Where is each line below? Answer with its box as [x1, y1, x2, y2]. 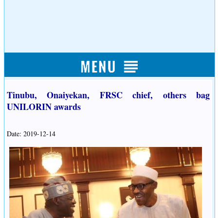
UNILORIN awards [7, 100, 81, 113]
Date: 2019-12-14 [7, 129, 55, 138]
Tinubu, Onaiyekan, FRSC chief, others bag [7, 89, 210, 101]
